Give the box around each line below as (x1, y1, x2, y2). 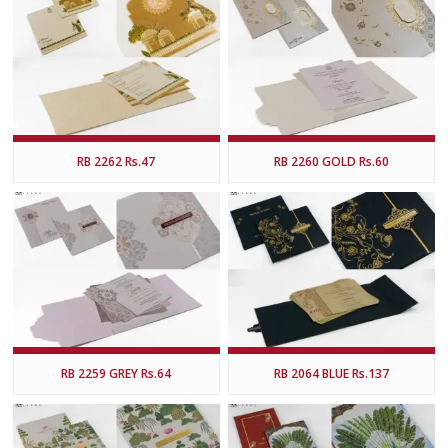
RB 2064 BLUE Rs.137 (273, 364, 389, 382)
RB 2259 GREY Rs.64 (61, 364, 172, 382)
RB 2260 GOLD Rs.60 (273, 152, 389, 170)
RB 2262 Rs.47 (77, 152, 156, 170)
